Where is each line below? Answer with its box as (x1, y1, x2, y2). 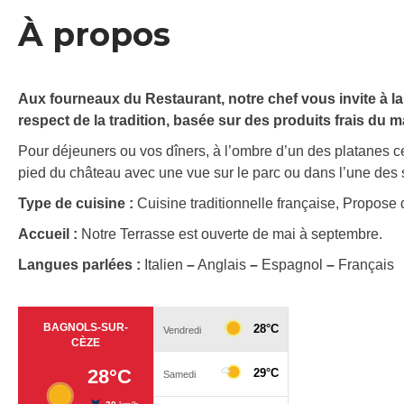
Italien (144, 257, 187, 273)
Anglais (195, 257, 250, 273)
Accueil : (18, 226, 81, 243)
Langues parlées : (18, 257, 144, 273)
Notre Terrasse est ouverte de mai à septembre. (81, 226, 382, 243)
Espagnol (258, 257, 326, 273)
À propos (18, 14, 170, 55)
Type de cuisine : (18, 196, 137, 212)
